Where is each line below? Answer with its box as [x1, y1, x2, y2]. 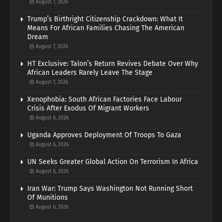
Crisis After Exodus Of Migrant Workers [27, 104, 149, 112]
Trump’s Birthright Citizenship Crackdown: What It [27, 14, 183, 23]
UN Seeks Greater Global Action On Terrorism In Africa [27, 157, 198, 166]
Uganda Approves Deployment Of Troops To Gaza [27, 130, 181, 139]
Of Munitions [27, 193, 68, 202]
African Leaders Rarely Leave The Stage [27, 68, 153, 77]
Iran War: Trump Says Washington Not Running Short [27, 184, 193, 193]
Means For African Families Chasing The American [27, 23, 184, 32]
